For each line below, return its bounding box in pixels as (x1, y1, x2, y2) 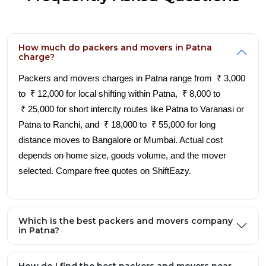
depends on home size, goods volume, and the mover (18, 123, 226, 133)
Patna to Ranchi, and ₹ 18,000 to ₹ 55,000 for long (18, 93, 216, 102)
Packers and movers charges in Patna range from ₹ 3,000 (18, 46, 245, 56)
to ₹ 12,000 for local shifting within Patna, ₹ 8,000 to (18, 62, 220, 71)
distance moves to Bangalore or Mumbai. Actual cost (18, 108, 223, 118)
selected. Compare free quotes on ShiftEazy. (18, 139, 191, 148)
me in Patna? (18, 243, 75, 254)
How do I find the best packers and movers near (18, 233, 232, 244)
